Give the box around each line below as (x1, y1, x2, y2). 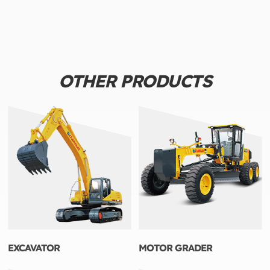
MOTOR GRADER (139, 241, 213, 254)
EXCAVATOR (8, 241, 60, 254)
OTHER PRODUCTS (58, 69, 212, 92)
